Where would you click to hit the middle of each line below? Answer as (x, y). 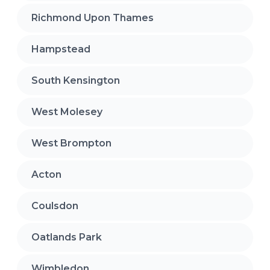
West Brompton (71, 143)
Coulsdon (55, 206)
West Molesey (67, 111)
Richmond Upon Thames (93, 17)
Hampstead (61, 49)
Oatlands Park (67, 237)
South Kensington (76, 80)
